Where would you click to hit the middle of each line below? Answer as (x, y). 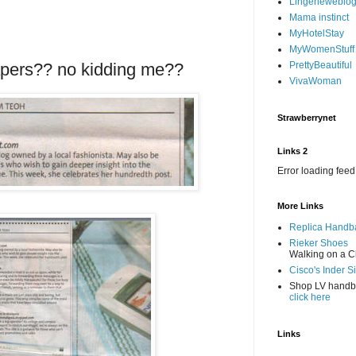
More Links (300, 206)
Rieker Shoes (319, 243)
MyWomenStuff (322, 49)
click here (310, 297)
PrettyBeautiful (321, 65)
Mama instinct (319, 17)
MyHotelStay (317, 33)
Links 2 (292, 151)
